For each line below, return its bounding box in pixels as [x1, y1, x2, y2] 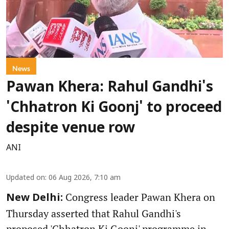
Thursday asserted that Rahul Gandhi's [6, 207, 181, 221]
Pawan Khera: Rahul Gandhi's [6, 79, 213, 97]
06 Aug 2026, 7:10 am [49, 174, 121, 183]
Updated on [6, 174, 45, 183]
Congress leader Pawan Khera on [63, 190, 215, 204]
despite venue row [6, 120, 135, 138]
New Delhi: [6, 192, 63, 205]
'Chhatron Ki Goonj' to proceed [6, 100, 222, 118]
